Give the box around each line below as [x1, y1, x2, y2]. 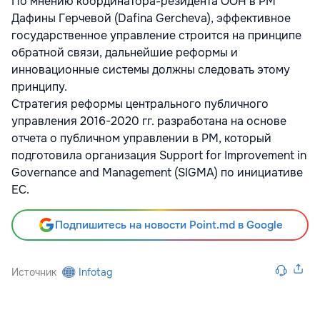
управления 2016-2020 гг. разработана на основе [11, 113, 286, 129]
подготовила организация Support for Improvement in [11, 147, 306, 163]
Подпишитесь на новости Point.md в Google [54, 217, 283, 232]
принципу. [11, 79, 67, 94]
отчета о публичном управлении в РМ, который [11, 130, 271, 146]
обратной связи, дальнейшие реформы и [11, 44, 238, 60]
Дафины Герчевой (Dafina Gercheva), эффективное [11, 10, 291, 26]
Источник [11, 265, 56, 279]
